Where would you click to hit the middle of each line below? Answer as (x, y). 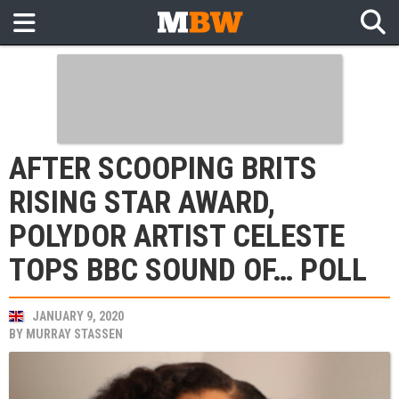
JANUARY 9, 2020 (78, 316)
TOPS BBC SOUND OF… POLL (188, 270)
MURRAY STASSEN (74, 334)
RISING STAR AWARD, (142, 203)
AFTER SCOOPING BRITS (163, 169)
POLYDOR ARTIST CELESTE (177, 236)
